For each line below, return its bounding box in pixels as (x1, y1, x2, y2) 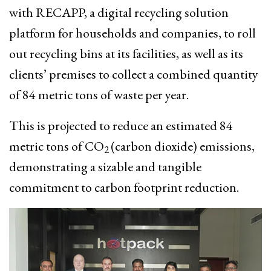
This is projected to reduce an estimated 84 (9, 116, 233, 134)
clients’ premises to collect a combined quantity (9, 65, 258, 83)
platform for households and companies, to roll (9, 24, 256, 42)
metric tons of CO (9, 137, 104, 155)
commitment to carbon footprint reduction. (9, 178, 239, 196)
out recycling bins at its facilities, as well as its (9, 44, 243, 62)
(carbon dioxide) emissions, (111, 137, 255, 155)
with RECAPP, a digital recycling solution (9, 3, 229, 21)
